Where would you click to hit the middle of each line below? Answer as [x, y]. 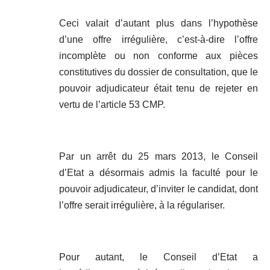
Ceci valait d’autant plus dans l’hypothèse [159, 24]
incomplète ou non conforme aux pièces [159, 56]
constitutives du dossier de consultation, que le [159, 72]
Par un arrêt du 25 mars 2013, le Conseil [159, 157]
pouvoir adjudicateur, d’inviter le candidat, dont [159, 189]
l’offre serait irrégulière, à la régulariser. [142, 206]
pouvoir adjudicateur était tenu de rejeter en [159, 89]
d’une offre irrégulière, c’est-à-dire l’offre [159, 40]
